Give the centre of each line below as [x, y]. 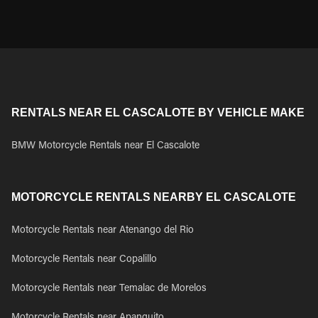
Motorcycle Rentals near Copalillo [84, 260]
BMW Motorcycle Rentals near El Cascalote [105, 146]
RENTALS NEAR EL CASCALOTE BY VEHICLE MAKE [158, 113]
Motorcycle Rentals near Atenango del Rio [103, 231]
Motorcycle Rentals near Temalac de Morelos [109, 289]
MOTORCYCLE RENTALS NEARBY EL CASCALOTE [154, 197]
